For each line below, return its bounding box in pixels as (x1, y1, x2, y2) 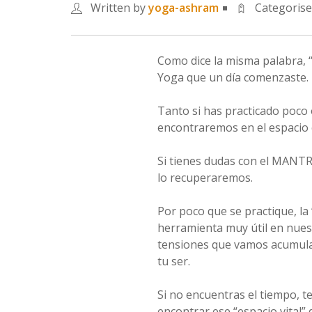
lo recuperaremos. (157, 170, 253, 185)
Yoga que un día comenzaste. (157, 70, 309, 85)
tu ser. (157, 253, 190, 269)
